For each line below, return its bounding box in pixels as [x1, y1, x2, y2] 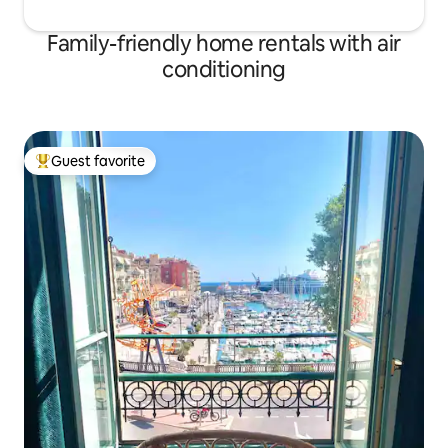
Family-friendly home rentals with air [47, 29, 401, 59]
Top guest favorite [35, 160, 155, 179]
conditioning [162, 55, 286, 85]
